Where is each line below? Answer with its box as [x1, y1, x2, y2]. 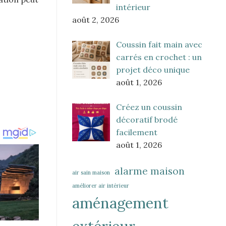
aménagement [72, 193, 168, 213]
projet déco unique [116, 65, 190, 75]
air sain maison [72, 169, 110, 177]
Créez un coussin [116, 102, 182, 112]
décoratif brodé [116, 115, 178, 125]
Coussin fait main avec [116, 39, 202, 50]
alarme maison [115, 165, 185, 178]
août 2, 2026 [72, 15, 119, 25]
